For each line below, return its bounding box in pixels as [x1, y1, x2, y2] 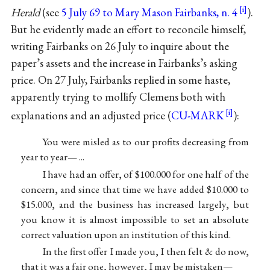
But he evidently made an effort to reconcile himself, [10, 21, 246, 37]
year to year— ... [20, 150, 84, 164]
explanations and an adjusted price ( [10, 108, 171, 124]
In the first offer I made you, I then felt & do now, [42, 245, 250, 259]
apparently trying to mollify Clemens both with [10, 89, 225, 104]
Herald [10, 4, 40, 20]
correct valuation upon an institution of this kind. [20, 227, 231, 241]
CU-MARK [171, 108, 224, 124]
